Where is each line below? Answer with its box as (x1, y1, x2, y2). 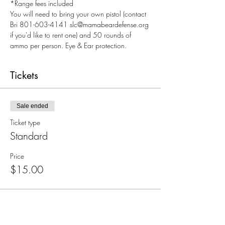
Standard (10, 129, 48, 143)
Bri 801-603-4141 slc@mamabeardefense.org (10, 20, 151, 29)
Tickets (10, 69, 38, 82)
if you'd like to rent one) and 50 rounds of (10, 30, 133, 40)
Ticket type (10, 118, 40, 127)
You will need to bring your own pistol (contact (10, 9, 148, 19)
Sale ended (17, 102, 48, 109)
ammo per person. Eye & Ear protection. (10, 41, 127, 50)
